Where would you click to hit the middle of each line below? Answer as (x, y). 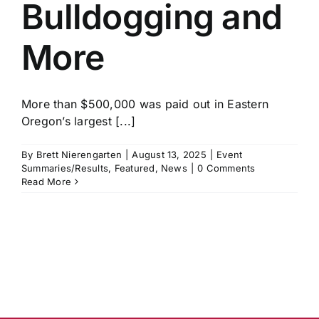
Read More (47, 182)
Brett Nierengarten (79, 155)
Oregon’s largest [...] (79, 121)
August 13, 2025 (169, 155)
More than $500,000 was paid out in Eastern (145, 104)
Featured (135, 168)
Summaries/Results (65, 168)
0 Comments (226, 168)
